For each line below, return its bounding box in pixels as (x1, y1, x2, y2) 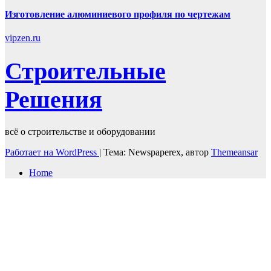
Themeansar (211, 146, 258, 157)
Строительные (5, 57, 166, 85)
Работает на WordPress (5, 146, 99, 157)
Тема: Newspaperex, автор (103, 146, 211, 157)
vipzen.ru (5, 33, 41, 44)
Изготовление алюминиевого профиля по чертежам (5, 8, 230, 19)
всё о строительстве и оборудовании (5, 126, 155, 137)
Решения (5, 85, 102, 113)
